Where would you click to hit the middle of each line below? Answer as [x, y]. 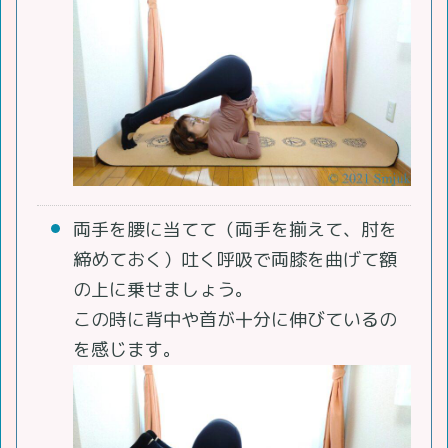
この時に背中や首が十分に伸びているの [235, 320]
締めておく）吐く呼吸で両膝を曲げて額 [235, 260]
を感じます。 [127, 350]
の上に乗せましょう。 [163, 290]
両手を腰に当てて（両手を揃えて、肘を [235, 230]
